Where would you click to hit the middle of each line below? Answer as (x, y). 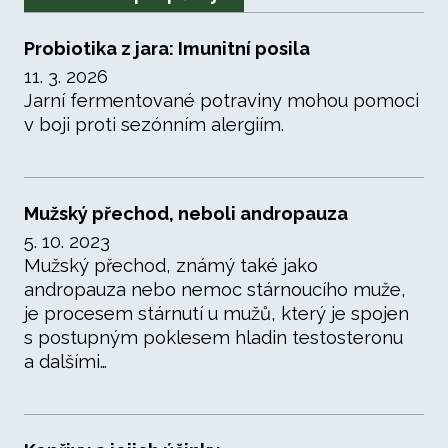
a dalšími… (65, 361)
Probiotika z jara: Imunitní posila (167, 48)
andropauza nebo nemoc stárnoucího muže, (215, 289)
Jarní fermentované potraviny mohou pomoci (221, 100)
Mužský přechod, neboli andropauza (186, 213)
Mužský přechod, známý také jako (171, 265)
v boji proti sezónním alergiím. (154, 124)
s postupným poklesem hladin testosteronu (213, 337)
